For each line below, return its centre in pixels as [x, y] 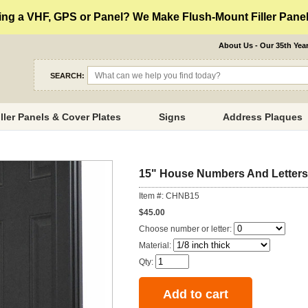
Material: [156, 246]
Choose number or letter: [186, 229]
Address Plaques [263, 117]
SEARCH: [68, 75]
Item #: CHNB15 [169, 196]
